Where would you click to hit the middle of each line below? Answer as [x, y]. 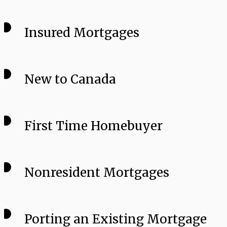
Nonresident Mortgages [97, 173]
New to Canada [70, 80]
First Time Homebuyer [93, 126]
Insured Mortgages [82, 33]
